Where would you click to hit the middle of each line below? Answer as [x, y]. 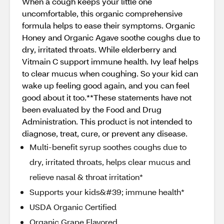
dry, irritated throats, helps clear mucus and [110, 162]
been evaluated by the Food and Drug [92, 109]
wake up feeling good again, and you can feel [106, 85]
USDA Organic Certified [73, 207]
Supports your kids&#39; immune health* [107, 192]
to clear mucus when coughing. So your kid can [110, 73]
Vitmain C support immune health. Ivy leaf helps [110, 61]
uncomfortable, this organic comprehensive [102, 13]
